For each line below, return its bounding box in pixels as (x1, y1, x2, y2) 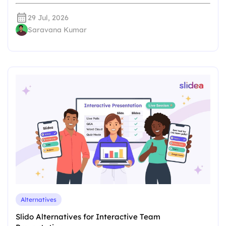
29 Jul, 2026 (28, 13, 69, 22)
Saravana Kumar (28, 25, 87, 34)
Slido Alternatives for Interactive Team (16, 211, 160, 221)
